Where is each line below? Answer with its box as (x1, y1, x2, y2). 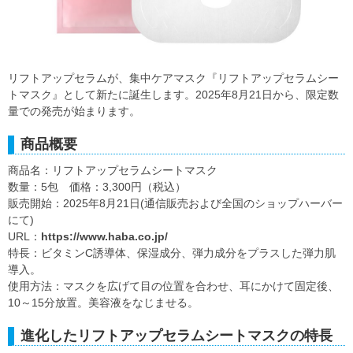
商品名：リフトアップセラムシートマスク (8, 164, 217, 177)
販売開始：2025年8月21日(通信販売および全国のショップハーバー (8, 197, 343, 210)
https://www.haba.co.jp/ (41, 230, 168, 243)
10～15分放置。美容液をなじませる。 (8, 296, 199, 310)
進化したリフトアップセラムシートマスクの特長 (20, 328, 333, 344)
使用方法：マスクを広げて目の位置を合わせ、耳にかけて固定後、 (8, 280, 339, 293)
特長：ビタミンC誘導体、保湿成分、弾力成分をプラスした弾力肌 (8, 247, 336, 260)
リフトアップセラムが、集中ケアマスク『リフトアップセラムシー (8, 72, 339, 85)
